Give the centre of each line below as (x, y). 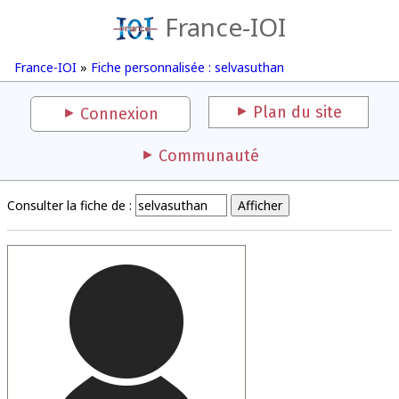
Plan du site (297, 112)
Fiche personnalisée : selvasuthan (187, 67)
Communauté (208, 156)
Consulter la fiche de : (69, 205)
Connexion (119, 114)
